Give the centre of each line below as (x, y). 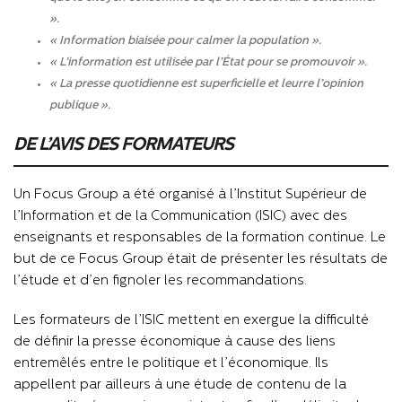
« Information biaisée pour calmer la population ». (187, 40)
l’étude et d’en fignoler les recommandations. (160, 281)
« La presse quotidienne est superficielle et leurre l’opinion (206, 83)
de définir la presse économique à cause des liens (175, 342)
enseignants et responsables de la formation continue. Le (200, 238)
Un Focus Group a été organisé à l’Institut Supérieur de (190, 195)
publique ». (80, 105)
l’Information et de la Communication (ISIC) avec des (180, 216)
